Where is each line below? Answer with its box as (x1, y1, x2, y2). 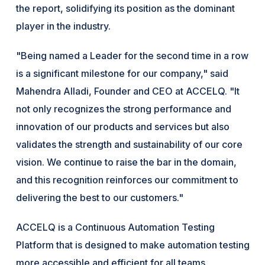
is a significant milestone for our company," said (16, 67, 229, 79)
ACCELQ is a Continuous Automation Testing (16, 221, 215, 233)
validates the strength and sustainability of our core (16, 138, 243, 150)
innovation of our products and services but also (16, 120, 230, 132)
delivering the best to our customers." (16, 191, 184, 203)
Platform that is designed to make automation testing (16, 238, 250, 251)
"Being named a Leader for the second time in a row (16, 49, 249, 62)
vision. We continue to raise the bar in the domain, (16, 156, 237, 168)
